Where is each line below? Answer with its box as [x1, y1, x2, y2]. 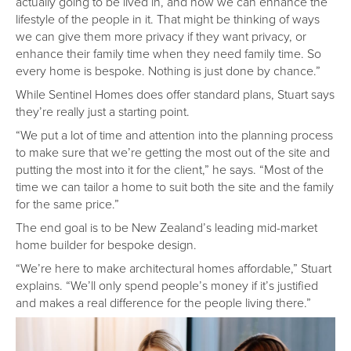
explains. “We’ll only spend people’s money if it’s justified [16, 276, 318, 294]
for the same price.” [16, 194, 119, 212]
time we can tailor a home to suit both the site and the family [16, 177, 334, 195]
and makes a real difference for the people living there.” [16, 293, 311, 311]
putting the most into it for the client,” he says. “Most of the [16, 160, 324, 178]
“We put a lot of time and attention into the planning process [16, 125, 333, 143]
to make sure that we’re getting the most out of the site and [16, 143, 330, 161]
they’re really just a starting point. [16, 102, 190, 120]
